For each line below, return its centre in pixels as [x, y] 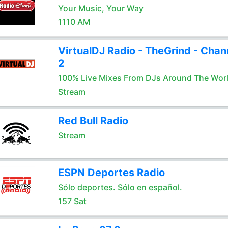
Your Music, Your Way [101, 8]
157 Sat [72, 201]
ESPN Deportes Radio [111, 173]
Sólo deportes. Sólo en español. [120, 187]
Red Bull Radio [93, 121]
